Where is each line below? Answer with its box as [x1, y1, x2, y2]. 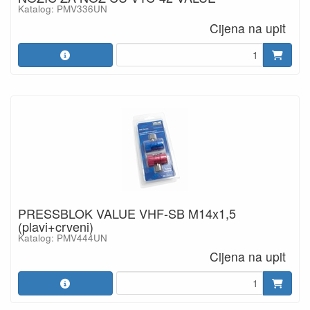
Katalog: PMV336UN [18, 2, 107, 15]
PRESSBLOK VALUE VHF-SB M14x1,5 [18, 203, 236, 222]
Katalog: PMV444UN [18, 230, 107, 244]
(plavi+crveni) [18, 217, 93, 235]
